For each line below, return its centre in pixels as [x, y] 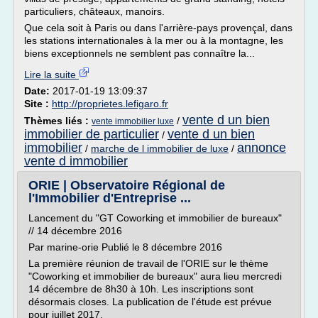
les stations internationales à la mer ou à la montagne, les [154, 40]
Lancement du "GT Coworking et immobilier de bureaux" [155, 218]
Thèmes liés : [58, 121]
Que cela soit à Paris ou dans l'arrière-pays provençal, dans [158, 28]
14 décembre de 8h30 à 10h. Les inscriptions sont [141, 289]
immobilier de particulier [92, 134]
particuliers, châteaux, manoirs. [94, 11]
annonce [262, 148]
